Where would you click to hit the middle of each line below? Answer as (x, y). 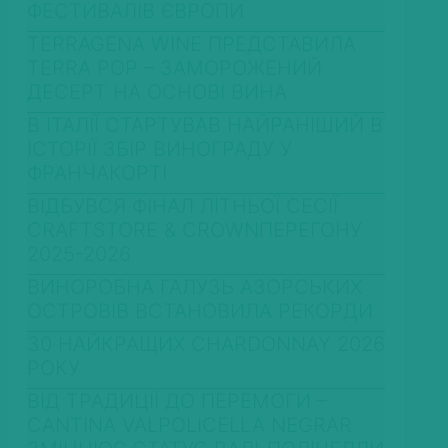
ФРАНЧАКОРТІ (97, 173)
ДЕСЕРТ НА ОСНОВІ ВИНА (157, 92)
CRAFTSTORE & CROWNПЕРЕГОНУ (194, 230)
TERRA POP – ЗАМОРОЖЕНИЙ (174, 68)
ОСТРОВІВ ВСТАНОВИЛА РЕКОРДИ (200, 311)
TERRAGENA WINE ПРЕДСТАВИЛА (191, 44)
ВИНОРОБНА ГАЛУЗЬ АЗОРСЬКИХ (194, 287)
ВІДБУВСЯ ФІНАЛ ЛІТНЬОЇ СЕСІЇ (182, 206)
